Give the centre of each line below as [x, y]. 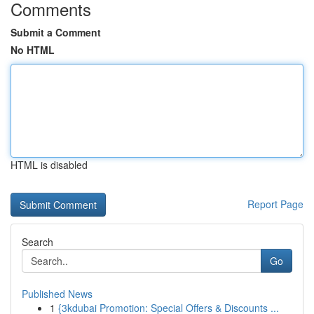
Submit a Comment [56, 32]
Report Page [275, 204]
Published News [57, 294]
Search [37, 242]
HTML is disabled [49, 165]
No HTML [33, 50]
